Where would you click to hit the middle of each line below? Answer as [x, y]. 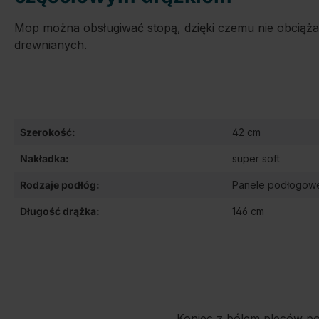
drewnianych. [51, 45]
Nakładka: [45, 158]
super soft [256, 158]
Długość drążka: [60, 211]
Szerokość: [48, 132]
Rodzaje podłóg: [60, 185]
